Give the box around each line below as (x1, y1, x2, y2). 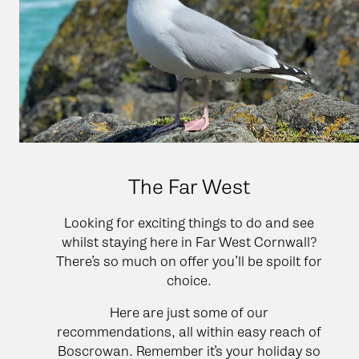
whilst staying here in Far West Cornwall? (61, 233, 317, 250)
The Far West (128, 174, 250, 200)
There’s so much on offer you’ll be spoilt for (56, 252, 322, 269)
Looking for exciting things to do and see (64, 214, 314, 231)
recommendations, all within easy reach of (57, 323, 321, 340)
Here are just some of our (110, 304, 268, 321)
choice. (167, 272, 212, 288)
